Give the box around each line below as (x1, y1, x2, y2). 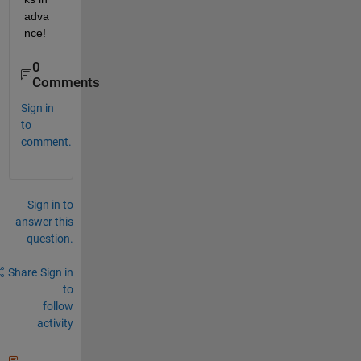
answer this (15, 214, 73, 228)
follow (42, 299, 73, 313)
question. (26, 231, 73, 245)
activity (36, 316, 73, 330)
